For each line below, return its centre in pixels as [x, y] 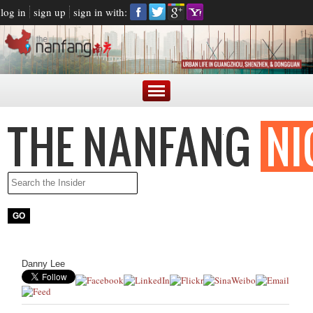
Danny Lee [44, 264]
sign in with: [100, 12]
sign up [50, 12]
